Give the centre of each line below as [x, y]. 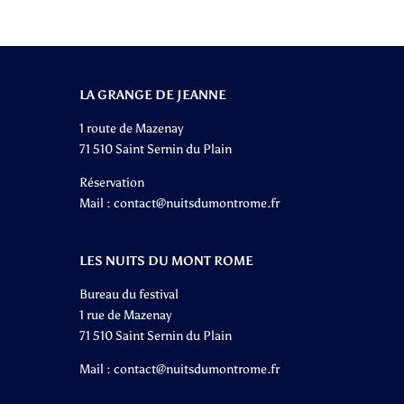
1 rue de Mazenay [125, 316]
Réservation [111, 182]
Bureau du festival [129, 295]
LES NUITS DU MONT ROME [166, 262]
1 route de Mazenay [131, 128]
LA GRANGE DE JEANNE [152, 95]
